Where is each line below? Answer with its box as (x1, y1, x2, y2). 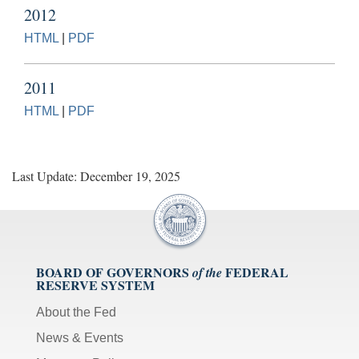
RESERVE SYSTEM (36, 275, 155, 294)
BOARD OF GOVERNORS (36, 262, 189, 281)
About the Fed (36, 305, 116, 319)
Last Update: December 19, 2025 (12, 167, 180, 184)
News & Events (36, 330, 123, 345)
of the (192, 263, 222, 281)
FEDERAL (225, 262, 288, 281)
